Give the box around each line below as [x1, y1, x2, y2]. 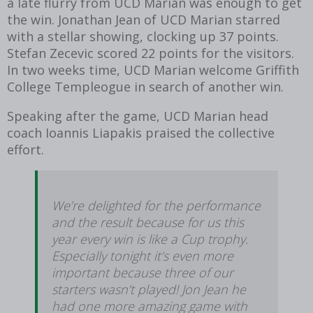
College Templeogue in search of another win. [7, 78, 284, 95]
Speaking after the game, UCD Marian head [7, 107, 268, 124]
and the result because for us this [52, 213, 244, 231]
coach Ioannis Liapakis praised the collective [7, 124, 275, 141]
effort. [7, 140, 44, 158]
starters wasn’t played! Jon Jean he [52, 280, 246, 298]
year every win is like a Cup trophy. [52, 230, 248, 247]
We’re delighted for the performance [52, 196, 261, 214]
